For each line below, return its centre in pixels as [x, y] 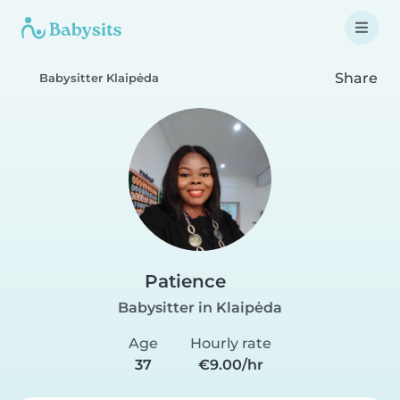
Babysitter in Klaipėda [200, 308]
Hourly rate [231, 343]
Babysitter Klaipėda [99, 78]
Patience [185, 281]
